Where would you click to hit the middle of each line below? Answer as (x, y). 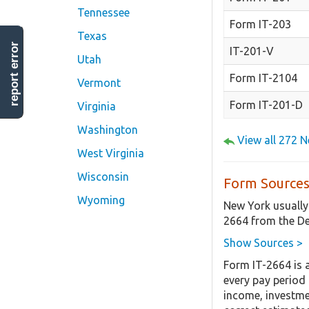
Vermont (99, 83)
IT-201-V (252, 51)
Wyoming (101, 200)
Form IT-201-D (266, 104)
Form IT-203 (260, 24)
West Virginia (111, 153)
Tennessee (103, 12)
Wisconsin (103, 177)
